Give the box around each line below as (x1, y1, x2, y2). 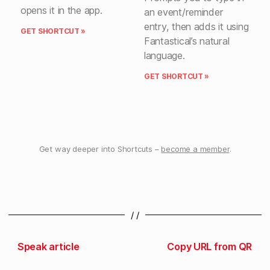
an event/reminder (144, 6, 224, 19)
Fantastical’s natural (144, 35, 230, 48)
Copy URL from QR (167, 240, 252, 253)
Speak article (17, 240, 80, 253)
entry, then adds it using (144, 20, 249, 33)
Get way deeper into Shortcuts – (39, 144, 162, 154)
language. (144, 49, 185, 62)
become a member (161, 144, 230, 154)
